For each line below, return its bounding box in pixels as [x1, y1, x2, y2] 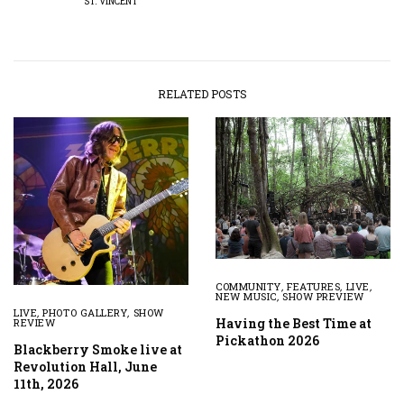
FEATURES [287, 280, 341, 294]
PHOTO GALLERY [42, 306, 128, 320]
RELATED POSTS [157, 87, 247, 102]
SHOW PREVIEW [282, 289, 364, 304]
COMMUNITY [216, 280, 281, 294]
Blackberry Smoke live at [14, 341, 182, 359]
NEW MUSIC [216, 289, 277, 304]
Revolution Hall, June [14, 358, 157, 376]
